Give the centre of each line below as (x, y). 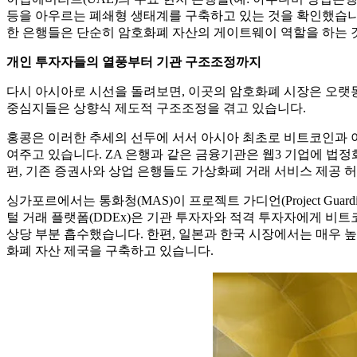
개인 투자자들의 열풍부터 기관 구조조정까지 (134, 62)
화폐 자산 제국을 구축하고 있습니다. (110, 251)
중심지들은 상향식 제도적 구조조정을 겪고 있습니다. (156, 108)
